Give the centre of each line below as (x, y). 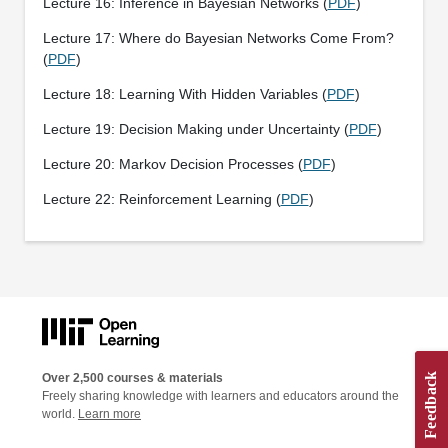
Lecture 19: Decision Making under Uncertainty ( (195, 128)
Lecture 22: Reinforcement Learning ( (161, 198)
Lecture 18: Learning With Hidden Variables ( (184, 93)
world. (60, 414)
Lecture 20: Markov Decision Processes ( (172, 163)
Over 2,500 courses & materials (132, 378)
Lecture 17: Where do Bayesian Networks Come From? (218, 37)
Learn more (109, 414)
